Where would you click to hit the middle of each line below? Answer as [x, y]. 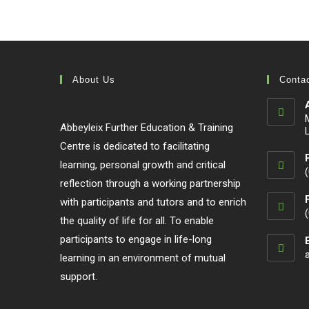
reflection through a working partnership [150, 183]
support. [79, 277]
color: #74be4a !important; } [135, 20]
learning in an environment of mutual [143, 258]
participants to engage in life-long [136, 239]
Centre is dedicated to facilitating [135, 146]
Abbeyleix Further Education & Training [147, 128]
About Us [94, 80]
